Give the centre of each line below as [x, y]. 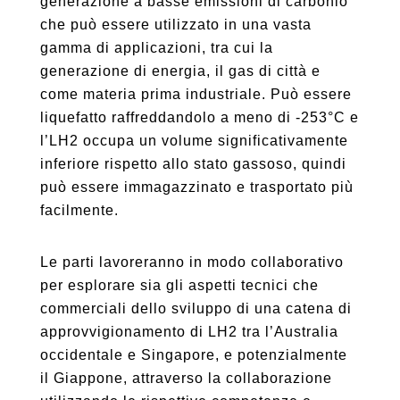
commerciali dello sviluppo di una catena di [196, 308]
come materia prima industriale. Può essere [196, 94]
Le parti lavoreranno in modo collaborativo [192, 262]
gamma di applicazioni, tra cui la [156, 48]
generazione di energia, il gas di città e [180, 71]
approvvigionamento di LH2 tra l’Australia [189, 332]
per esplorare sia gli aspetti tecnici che [179, 285]
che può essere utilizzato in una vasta [175, 25]
